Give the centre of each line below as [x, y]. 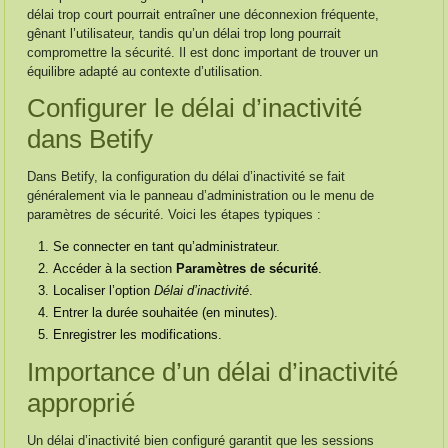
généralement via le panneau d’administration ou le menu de [201, 195]
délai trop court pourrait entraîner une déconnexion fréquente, [203, 14]
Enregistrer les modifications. [138, 334]
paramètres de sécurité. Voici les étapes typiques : [174, 214]
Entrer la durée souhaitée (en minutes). [166, 312]
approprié [81, 403]
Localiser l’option [104, 290]
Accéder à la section [115, 268]
